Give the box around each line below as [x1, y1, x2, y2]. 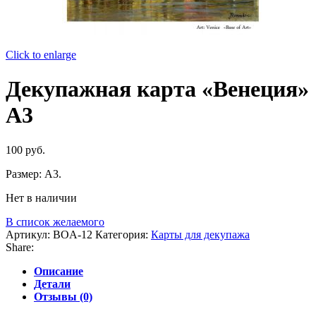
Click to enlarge [6, 48, 76, 61]
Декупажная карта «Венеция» [6, 76, 309, 102]
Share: [6, 241, 34, 253]
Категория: [95, 228, 148, 241]
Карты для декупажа [151, 228, 250, 241]
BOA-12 [53, 228, 95, 241]
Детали [34, 277, 71, 290]
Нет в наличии [6, 191, 77, 204]
